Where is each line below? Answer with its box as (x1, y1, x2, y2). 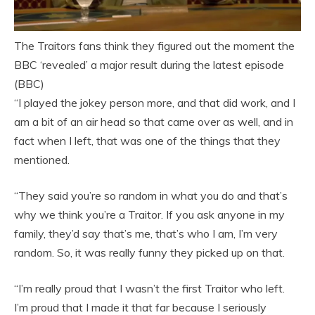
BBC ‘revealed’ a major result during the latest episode (14, 57, 284, 72)
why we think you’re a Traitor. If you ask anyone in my (14, 207, 285, 221)
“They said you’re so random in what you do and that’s (14, 188, 288, 202)
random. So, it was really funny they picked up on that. (14, 245, 285, 259)
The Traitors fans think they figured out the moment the (14, 38, 295, 53)
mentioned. (14, 152, 70, 167)
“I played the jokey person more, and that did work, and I (14, 95, 295, 110)
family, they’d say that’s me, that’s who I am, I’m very (14, 226, 278, 240)
